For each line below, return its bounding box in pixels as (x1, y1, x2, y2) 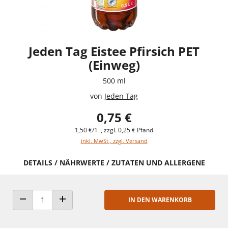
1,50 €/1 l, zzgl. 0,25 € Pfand (75, 125, 153, 134)
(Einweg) (88, 56, 140, 73)
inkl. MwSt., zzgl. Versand (80, 136, 148, 145)
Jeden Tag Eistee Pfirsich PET (28, 42, 199, 60)
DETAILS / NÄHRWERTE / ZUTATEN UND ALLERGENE (23, 157, 205, 167)
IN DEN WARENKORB (128, 195, 192, 204)
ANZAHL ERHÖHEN (62, 205, 113, 213)
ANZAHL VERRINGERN (22, 205, 82, 213)
